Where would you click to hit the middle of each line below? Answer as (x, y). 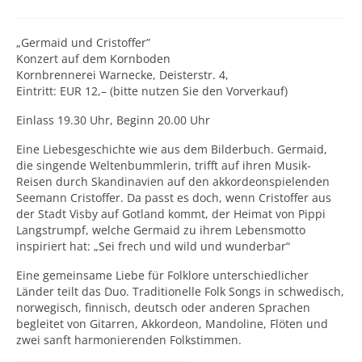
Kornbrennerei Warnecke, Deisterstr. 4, (122, 75)
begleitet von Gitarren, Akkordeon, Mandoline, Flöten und (172, 324)
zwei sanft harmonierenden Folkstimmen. (129, 340)
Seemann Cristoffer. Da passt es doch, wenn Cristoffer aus (174, 198)
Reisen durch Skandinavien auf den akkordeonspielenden (173, 181)
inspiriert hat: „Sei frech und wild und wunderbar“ (153, 246)
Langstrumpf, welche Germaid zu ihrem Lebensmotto (161, 230)
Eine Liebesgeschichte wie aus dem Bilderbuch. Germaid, (172, 149)
